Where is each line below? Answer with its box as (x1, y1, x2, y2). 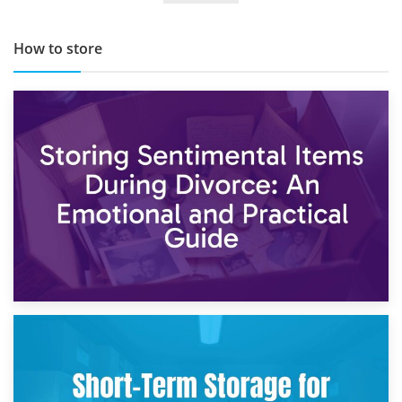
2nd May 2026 (166, 336, 236, 353)
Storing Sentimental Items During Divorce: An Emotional (42, 358, 360, 377)
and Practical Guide (145, 374, 257, 393)
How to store (13, 38, 102, 58)
